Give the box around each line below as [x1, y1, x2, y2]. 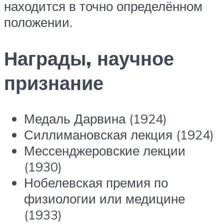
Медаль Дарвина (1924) [24, 110, 167, 127]
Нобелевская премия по [24, 174, 168, 191]
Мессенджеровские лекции [24, 142, 185, 159]
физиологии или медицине [24, 190, 185, 207]
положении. [4, 13, 72, 30]
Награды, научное [4, 45, 174, 70]
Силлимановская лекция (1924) [24, 126, 214, 143]
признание [4, 70, 103, 95]
